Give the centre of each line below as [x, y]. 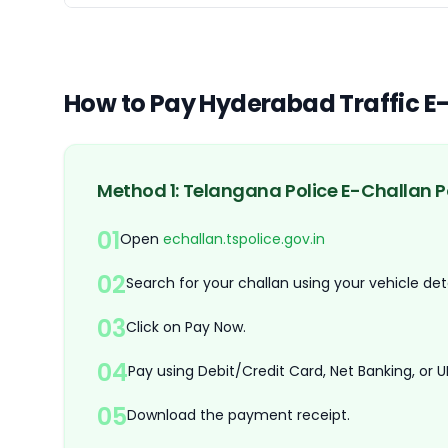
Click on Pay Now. [186, 326]
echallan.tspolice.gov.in [244, 238]
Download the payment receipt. [238, 414]
